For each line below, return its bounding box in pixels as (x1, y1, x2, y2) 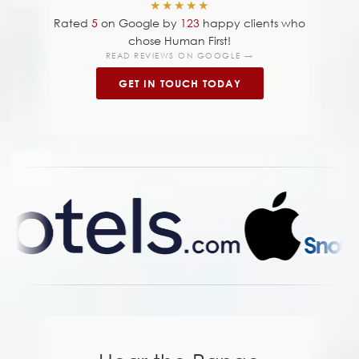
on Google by (98, 15, 177, 31)
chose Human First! (128, 33, 231, 49)
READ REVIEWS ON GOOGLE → (105, 50, 254, 63)
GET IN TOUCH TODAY (118, 77, 241, 91)
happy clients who (200, 15, 305, 31)
